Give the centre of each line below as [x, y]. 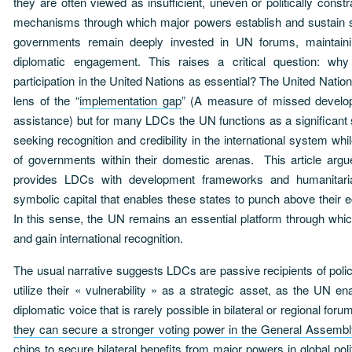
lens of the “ [46, 100]
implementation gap [130, 100]
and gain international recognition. [99, 237]
